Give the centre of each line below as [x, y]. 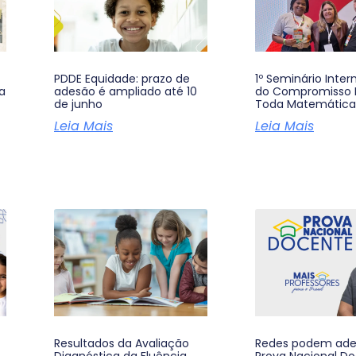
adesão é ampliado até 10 [126, 92]
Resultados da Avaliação [122, 344]
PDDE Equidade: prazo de [122, 79]
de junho [78, 104]
